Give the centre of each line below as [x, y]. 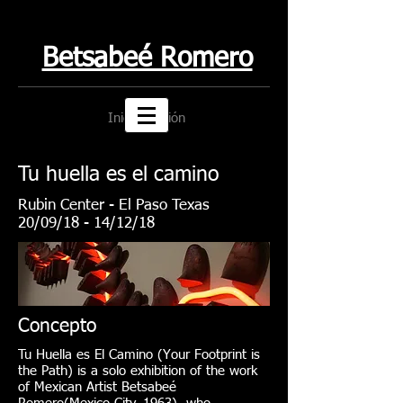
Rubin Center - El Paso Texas [114, 206]
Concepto [57, 327]
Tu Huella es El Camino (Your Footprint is [139, 355]
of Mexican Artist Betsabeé [97, 387]
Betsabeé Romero [147, 59]
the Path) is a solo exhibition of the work [138, 371]
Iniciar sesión [147, 118]
